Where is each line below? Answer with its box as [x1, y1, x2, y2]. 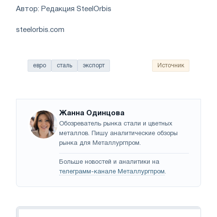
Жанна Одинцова [59, 109, 124, 117]
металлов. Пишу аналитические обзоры [59, 130, 178, 137]
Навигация [16, 208, 56, 215]
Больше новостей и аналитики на [59, 159, 159, 165]
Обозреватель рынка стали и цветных [59, 121, 172, 127]
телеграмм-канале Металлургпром [59, 169, 165, 175]
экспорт [83, 62, 105, 68]
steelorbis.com [16, 26, 64, 33]
